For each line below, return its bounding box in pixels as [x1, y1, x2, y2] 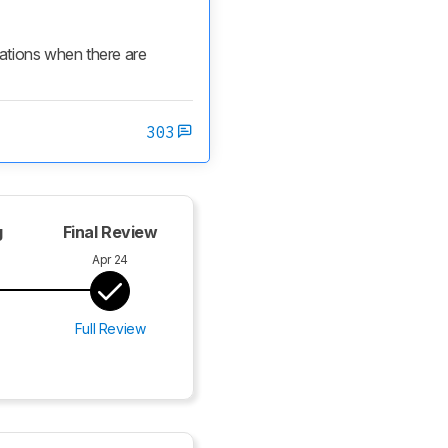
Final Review [62, 222, 158, 242]
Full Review [74, 320, 146, 337]
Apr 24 [92, 252, 128, 267]
